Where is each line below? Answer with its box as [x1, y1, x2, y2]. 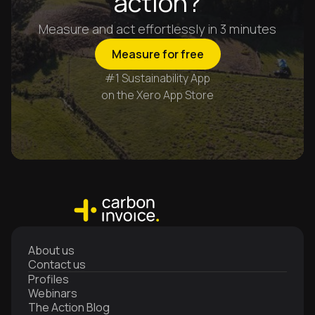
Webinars [28, 285, 77, 301]
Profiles [28, 271, 69, 287]
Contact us [28, 256, 86, 272]
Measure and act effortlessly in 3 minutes [39, 20, 276, 37]
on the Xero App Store [101, 86, 214, 103]
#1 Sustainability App [105, 70, 210, 86]
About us [28, 242, 75, 258]
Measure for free [111, 46, 204, 62]
